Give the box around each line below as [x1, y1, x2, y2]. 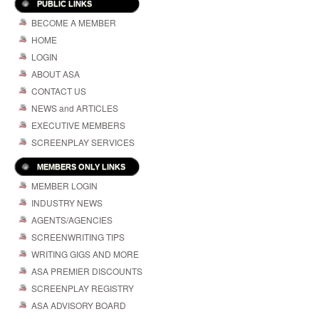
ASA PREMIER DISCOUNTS [31, 265, 142, 278]
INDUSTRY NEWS [31, 197, 103, 209]
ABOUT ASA [31, 68, 80, 80]
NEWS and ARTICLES [31, 102, 118, 115]
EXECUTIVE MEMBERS [31, 119, 125, 132]
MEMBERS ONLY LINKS [37, 162, 125, 172]
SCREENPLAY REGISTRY [31, 282, 134, 295]
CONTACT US [31, 85, 86, 98]
